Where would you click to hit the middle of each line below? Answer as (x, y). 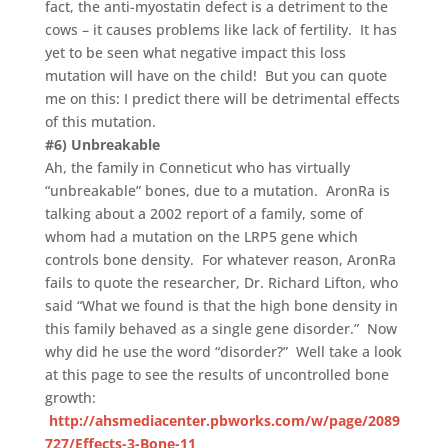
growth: (70, 397)
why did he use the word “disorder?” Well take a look (223, 351)
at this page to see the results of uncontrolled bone (216, 374)
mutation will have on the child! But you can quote (215, 75)
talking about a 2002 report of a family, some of (203, 213)
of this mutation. (100, 121)
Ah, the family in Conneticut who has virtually (197, 167)
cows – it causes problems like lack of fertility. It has (220, 29)
